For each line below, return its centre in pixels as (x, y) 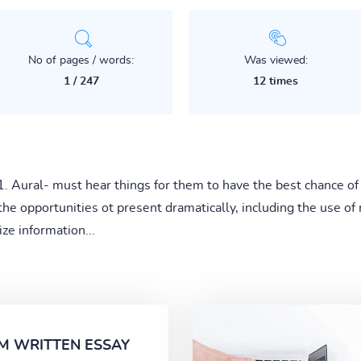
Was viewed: (276, 60)
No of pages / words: (81, 60)
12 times (276, 81)
